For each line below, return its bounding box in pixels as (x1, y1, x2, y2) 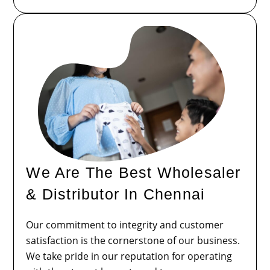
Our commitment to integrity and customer (26, 218, 224, 232)
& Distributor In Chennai (26, 186, 206, 203)
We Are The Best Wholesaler (26, 164, 241, 181)
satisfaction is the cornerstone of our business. (26, 234, 240, 248)
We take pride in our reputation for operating (26, 250, 233, 263)
